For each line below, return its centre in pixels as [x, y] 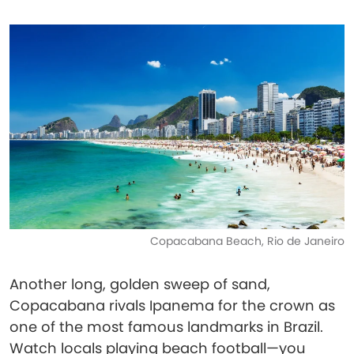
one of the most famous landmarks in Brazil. [166, 327]
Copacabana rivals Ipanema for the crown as [172, 305]
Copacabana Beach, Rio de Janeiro [247, 241]
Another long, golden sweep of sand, [140, 284]
